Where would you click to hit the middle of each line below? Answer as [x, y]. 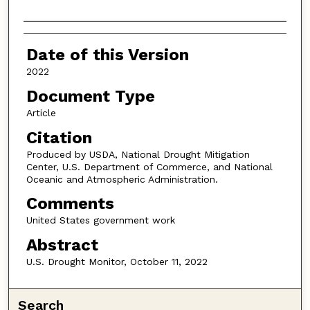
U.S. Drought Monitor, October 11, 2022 [117, 261]
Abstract [62, 245]
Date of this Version [107, 55]
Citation [59, 137]
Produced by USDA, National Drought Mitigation [138, 154]
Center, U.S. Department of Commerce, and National [149, 166]
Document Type [90, 97]
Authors [55, 35]
